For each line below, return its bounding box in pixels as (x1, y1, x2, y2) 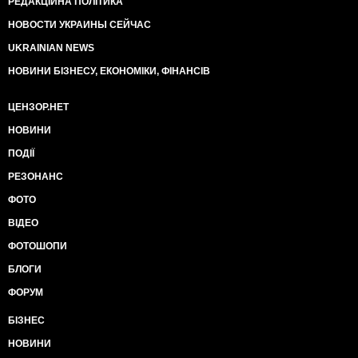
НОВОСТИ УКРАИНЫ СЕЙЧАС (8, 19, 151, 30)
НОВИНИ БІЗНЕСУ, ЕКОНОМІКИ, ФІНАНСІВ (8, 66, 210, 77)
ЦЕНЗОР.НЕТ (8, 101, 69, 113)
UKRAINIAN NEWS (8, 42, 94, 54)
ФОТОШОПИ (8, 241, 67, 252)
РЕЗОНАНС (8, 171, 63, 182)
